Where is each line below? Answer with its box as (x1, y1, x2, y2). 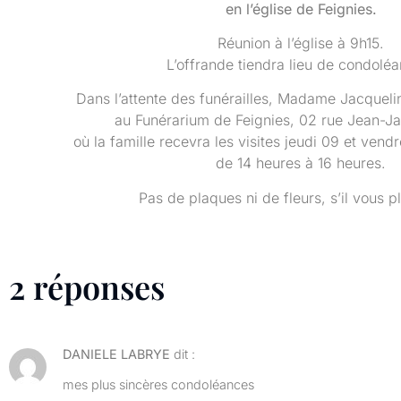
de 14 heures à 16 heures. (216, 154, 386, 173)
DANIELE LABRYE (63, 346, 170, 363)
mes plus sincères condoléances (63, 376, 254, 392)
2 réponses (9, 265, 165, 309)
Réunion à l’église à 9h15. (218, 33, 384, 52)
